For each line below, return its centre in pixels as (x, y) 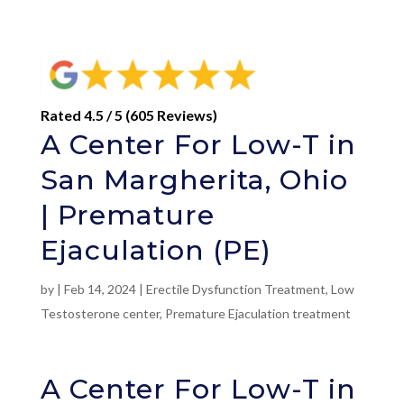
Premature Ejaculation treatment (257, 313)
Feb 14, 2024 (100, 289)
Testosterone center (100, 313)
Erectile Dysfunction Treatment (235, 289)
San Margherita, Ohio (194, 179)
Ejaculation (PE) (156, 250)
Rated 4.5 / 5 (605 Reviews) (129, 115)
